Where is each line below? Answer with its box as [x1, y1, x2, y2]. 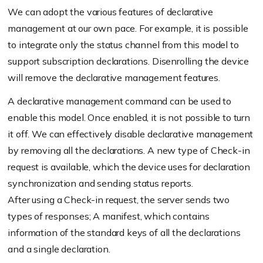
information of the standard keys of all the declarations [8, 227, 241, 239]
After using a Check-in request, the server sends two [8, 194, 230, 206]
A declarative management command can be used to [8, 95, 231, 107]
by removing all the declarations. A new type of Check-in [8, 144, 250, 157]
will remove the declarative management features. [8, 72, 220, 84]
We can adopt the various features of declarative [8, 6, 213, 18]
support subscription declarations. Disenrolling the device [8, 55, 249, 68]
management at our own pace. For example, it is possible [8, 22, 248, 35]
